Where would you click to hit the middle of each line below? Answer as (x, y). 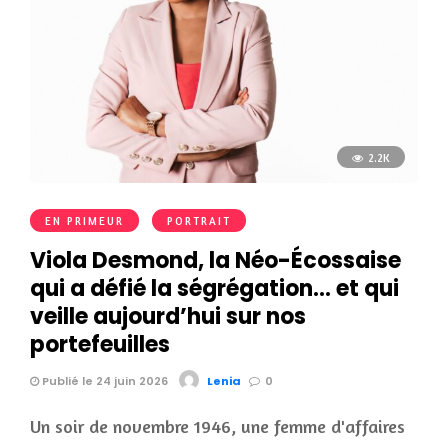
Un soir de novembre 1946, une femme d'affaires (217, 425)
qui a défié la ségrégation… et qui (214, 288)
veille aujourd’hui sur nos (168, 316)
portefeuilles (100, 344)
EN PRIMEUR (84, 220)
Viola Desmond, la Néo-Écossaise (215, 260)
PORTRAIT (199, 220)
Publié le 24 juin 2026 (103, 380)
